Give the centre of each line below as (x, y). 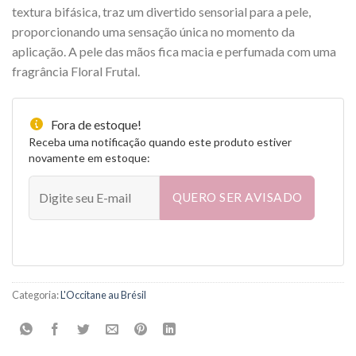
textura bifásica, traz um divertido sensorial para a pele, (161, 11)
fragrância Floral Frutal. (76, 71)
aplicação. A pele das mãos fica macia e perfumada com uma (174, 51)
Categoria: (36, 294)
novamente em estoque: (89, 157)
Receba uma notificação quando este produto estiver (160, 141)
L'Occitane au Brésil (103, 294)
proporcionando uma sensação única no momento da (153, 31)
